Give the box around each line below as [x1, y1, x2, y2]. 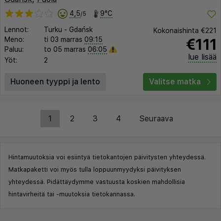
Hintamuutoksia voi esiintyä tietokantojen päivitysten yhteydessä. [8, 153, 206, 161]
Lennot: [4, 26, 29, 34]
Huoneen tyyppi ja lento [10, 76, 100, 86]
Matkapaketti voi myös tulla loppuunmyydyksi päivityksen [8, 166, 181, 174]
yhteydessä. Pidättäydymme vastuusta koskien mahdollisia [8, 178, 185, 186]
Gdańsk [69, 26, 93, 34]
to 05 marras [44, 45, 86, 54]
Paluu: [4, 45, 24, 54]
